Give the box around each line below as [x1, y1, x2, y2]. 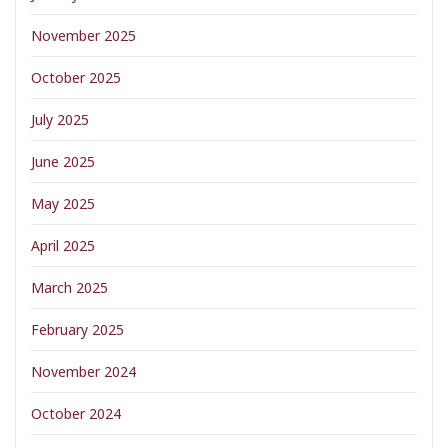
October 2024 [31, 404, 121, 423]
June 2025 [31, 152, 95, 171]
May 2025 [31, 194, 95, 213]
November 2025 [31, 26, 136, 45]
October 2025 [31, 68, 121, 87]
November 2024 [31, 362, 136, 381]
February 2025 [31, 320, 124, 339]
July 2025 [31, 110, 89, 129]
